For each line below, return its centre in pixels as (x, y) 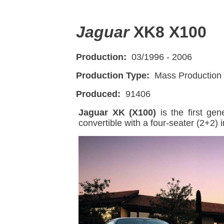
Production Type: (113, 76)
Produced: (98, 94)
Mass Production (187, 76)
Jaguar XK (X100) (117, 113)
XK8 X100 (168, 32)
